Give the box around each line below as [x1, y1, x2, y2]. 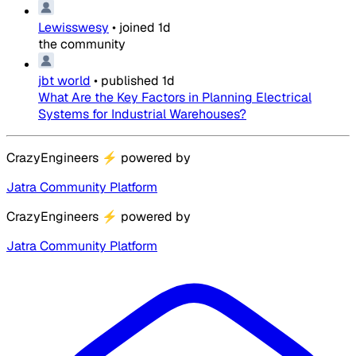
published [101, 72, 159, 89]
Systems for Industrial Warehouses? [38, 105, 246, 122]
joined [119, 18, 155, 36]
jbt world [38, 72, 91, 89]
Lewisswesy [38, 18, 109, 36]
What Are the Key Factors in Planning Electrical [38, 88, 311, 106]
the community [38, 35, 126, 52]
